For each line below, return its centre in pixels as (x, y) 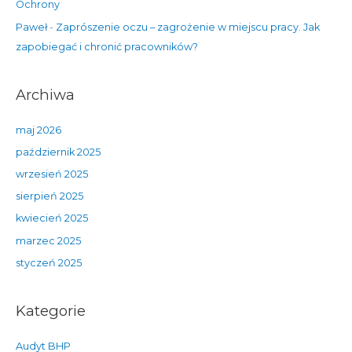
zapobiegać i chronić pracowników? (106, 46)
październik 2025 (58, 152)
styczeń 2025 (48, 262)
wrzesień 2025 (51, 174)
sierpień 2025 (49, 196)
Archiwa (45, 95)
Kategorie (50, 311)
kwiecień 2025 (51, 218)
